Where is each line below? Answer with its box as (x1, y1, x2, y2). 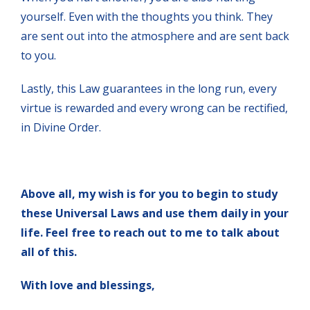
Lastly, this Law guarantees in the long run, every (21, 80, 277, 96)
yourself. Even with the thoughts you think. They (21, 8, 273, 24)
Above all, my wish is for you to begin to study (21, 185, 277, 201)
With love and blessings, (21, 277, 155, 293)
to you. (21, 47, 56, 63)
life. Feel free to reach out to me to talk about (21, 224, 280, 240)
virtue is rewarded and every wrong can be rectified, (21, 100, 288, 116)
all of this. (21, 244, 77, 259)
